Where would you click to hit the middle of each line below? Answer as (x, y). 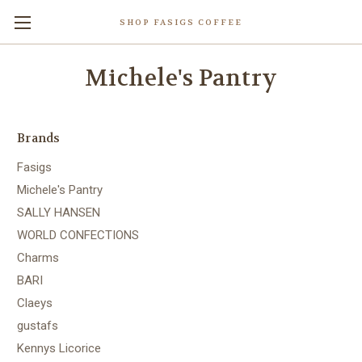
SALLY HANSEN (59, 212)
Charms (38, 257)
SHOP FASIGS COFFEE (181, 22)
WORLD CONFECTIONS (78, 235)
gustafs (38, 325)
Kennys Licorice (59, 348)
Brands (39, 138)
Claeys (35, 303)
